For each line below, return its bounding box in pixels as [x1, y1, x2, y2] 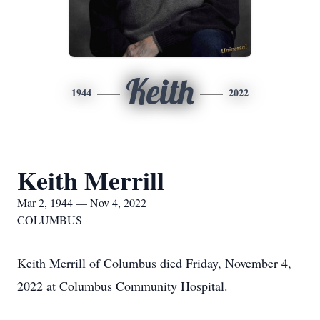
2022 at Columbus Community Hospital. [17, 277, 228, 294]
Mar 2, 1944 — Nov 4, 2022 [17, 195, 146, 210]
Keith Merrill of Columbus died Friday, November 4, [17, 254, 291, 271]
